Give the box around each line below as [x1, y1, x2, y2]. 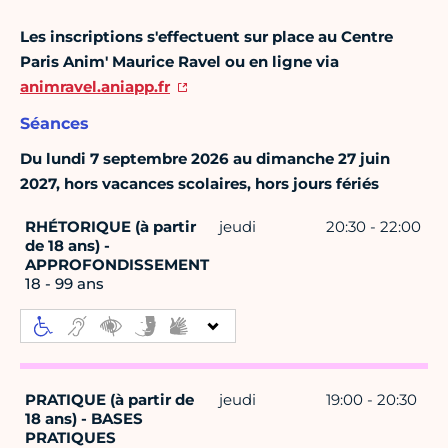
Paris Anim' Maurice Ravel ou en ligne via [20, 52, 339, 72]
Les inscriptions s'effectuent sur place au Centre [20, 27, 393, 47]
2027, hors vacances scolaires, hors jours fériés [20, 174, 379, 194]
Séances [20, 114, 89, 134]
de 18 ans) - [25, 236, 110, 256]
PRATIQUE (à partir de [25, 390, 194, 410]
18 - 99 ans [25, 274, 104, 294]
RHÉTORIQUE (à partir [25, 217, 196, 237]
